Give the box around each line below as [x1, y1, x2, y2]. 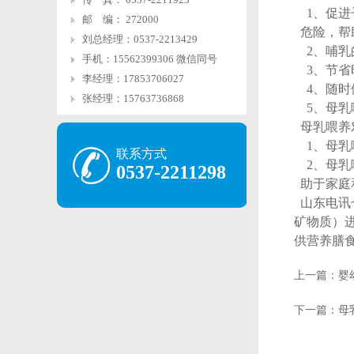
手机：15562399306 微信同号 [82, 53, 217, 65]
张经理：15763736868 [82, 92, 184, 104]
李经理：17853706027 [82, 73, 184, 85]
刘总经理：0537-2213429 [82, 33, 198, 45]
